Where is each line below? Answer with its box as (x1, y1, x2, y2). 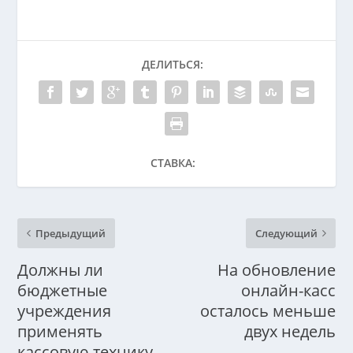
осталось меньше (199, 300, 336, 322)
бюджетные (17, 280, 108, 302)
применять (17, 321, 103, 343)
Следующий (255, 226, 318, 241)
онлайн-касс (240, 280, 336, 302)
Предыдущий (35, 226, 106, 241)
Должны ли (17, 259, 104, 281)
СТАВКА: (150, 155, 195, 171)
